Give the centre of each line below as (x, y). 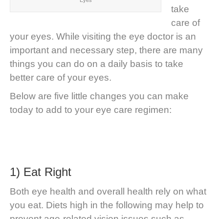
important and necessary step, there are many (106, 50)
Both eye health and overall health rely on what (108, 191)
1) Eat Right (41, 172)
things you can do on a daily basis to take (97, 64)
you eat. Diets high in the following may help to (107, 205)
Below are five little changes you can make (99, 96)
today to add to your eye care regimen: (91, 109)
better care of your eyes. (61, 77)
